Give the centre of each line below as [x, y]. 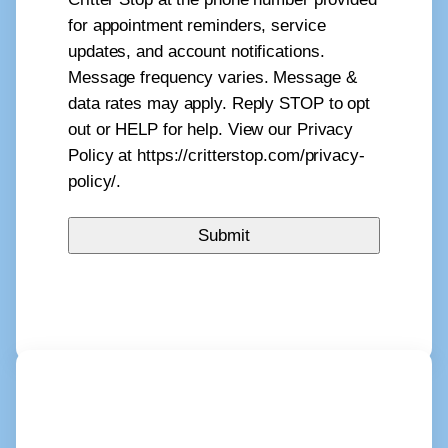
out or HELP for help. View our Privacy [211, 130]
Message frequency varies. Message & [212, 78]
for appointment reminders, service [197, 26]
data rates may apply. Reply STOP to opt [219, 104]
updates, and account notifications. [196, 52]
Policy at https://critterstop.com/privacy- [216, 156]
